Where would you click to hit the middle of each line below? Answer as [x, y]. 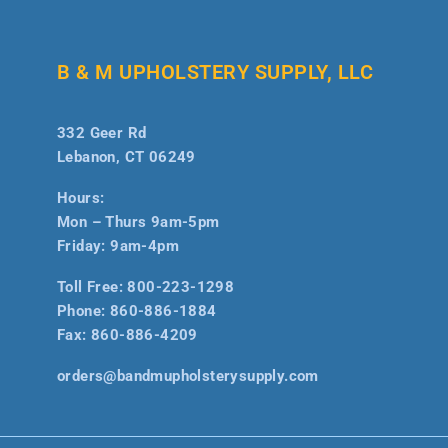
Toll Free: [92, 286]
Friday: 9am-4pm [120, 245]
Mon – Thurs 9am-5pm [140, 221]
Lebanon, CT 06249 [126, 156]
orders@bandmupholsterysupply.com [188, 375]
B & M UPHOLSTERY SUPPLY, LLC [215, 71]
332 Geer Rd [102, 132]
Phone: [83, 310]
